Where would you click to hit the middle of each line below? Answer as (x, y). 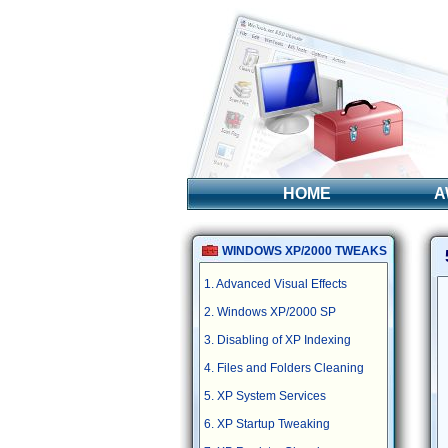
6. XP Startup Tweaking (266, 424)
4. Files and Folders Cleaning (283, 368)
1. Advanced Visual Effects (275, 284)
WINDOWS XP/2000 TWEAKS (304, 251)
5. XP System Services (264, 396)
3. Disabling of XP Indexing (277, 340)
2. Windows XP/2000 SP (269, 312)
